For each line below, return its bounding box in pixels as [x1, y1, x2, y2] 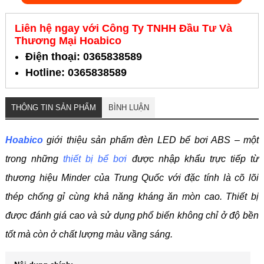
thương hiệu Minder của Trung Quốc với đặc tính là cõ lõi [5, 173, 259, 183]
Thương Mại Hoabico [14, 35, 121, 47]
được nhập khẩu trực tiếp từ [127, 154, 259, 164]
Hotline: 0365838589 [25, 67, 127, 79]
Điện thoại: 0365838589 [25, 51, 142, 63]
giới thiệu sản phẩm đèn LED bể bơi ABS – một [42, 135, 259, 146]
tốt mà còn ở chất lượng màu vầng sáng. [5, 229, 173, 240]
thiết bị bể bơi [63, 154, 127, 164]
